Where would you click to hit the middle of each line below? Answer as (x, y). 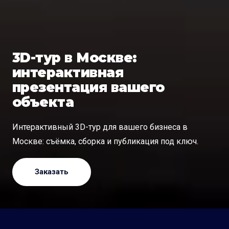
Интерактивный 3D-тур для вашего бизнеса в (100, 127)
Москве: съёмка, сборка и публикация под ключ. (105, 142)
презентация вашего (88, 88)
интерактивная (68, 73)
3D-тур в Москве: (75, 58)
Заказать (52, 172)
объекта (43, 102)
